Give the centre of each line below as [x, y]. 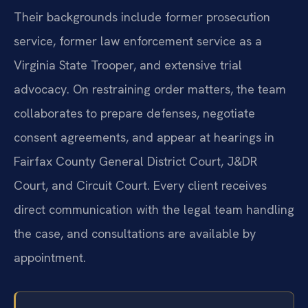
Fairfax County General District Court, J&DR [135, 161]
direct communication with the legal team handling [154, 209]
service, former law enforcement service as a [138, 41]
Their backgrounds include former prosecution [142, 16]
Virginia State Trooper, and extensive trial [128, 65]
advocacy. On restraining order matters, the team [150, 89]
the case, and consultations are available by [135, 233]
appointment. [50, 257]
